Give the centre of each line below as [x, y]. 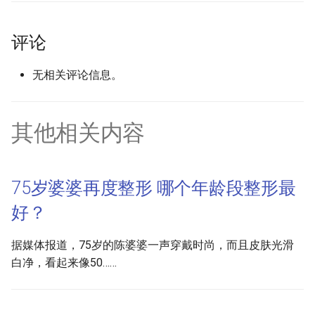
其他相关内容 [78, 133]
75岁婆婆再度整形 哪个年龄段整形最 [154, 188]
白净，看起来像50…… [64, 263]
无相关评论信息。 [77, 75]
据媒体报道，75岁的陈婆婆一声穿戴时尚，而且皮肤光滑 [153, 245]
